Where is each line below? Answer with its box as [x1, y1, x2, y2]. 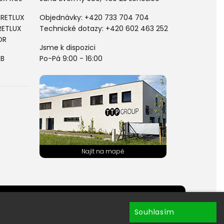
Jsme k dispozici [39, 42, 95, 52]
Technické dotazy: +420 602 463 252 [39, 23, 168, 33]
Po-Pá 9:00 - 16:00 [39, 53, 102, 63]
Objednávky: [39, 12, 84, 22]
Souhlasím [134, 207, 174, 217]
